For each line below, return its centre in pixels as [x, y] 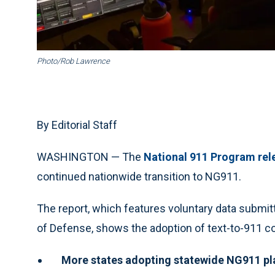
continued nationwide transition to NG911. [139, 177]
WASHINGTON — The [90, 157]
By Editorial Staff [77, 125]
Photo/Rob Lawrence [73, 61]
